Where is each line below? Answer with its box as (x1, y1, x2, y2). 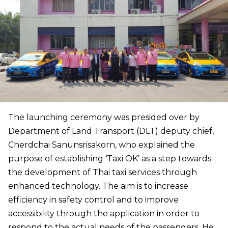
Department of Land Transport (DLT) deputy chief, (8, 126, 214, 136)
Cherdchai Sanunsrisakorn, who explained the (8, 139, 195, 150)
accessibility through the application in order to (8, 208, 199, 218)
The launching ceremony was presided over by (8, 112, 199, 122)
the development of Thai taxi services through (8, 167, 197, 177)
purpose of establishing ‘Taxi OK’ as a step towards (8, 153, 211, 163)
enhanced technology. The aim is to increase (8, 181, 188, 191)
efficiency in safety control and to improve (8, 194, 179, 205)
